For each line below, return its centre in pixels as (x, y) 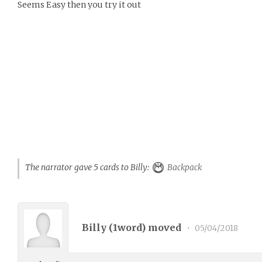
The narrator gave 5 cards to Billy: (89, 167)
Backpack (184, 167)
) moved (163, 227)
